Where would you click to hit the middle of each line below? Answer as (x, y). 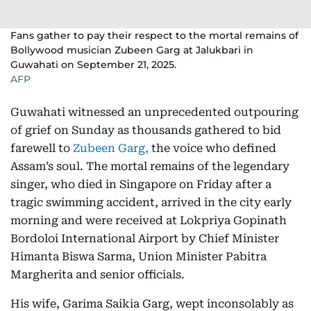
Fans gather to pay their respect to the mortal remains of (154, 35)
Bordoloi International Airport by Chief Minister (145, 238)
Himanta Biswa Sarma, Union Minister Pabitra (138, 257)
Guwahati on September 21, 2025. (93, 65)
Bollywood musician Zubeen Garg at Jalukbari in (132, 50)
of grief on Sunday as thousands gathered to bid (146, 130)
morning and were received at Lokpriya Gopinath (149, 220)
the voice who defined (212, 148)
